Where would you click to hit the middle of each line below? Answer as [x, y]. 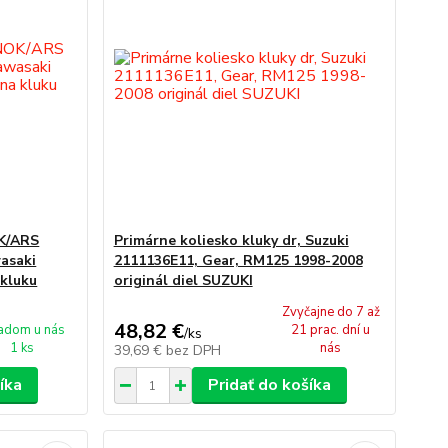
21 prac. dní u [331, 330]
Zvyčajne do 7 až [330, 312]
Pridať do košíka [269, 385]
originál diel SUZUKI [183, 280]
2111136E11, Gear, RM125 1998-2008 [238, 260]
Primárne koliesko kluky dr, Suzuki [231, 240]
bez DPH [193, 350]
